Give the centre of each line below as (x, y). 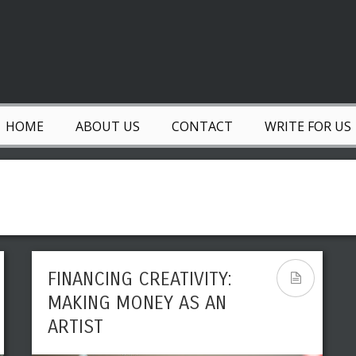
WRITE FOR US (308, 126)
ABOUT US (107, 126)
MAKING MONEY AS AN (137, 303)
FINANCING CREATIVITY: (140, 279)
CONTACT (202, 126)
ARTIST (75, 327)
